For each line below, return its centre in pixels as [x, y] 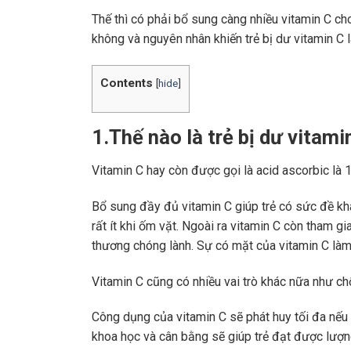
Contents [127, 83]
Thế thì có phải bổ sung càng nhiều [186, 20]
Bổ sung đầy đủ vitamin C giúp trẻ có [192, 206]
